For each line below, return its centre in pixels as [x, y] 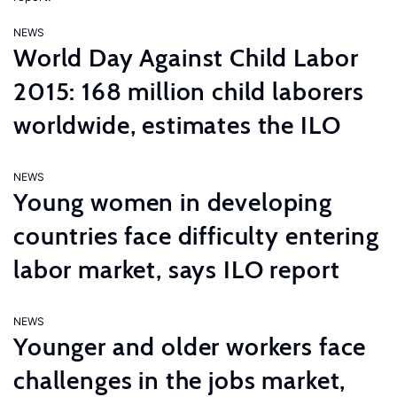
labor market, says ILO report [177, 269]
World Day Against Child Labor [186, 58]
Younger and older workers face [190, 346]
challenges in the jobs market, [180, 380]
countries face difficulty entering [196, 236]
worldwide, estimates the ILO [177, 125]
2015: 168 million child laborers [189, 91]
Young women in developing [173, 202]
